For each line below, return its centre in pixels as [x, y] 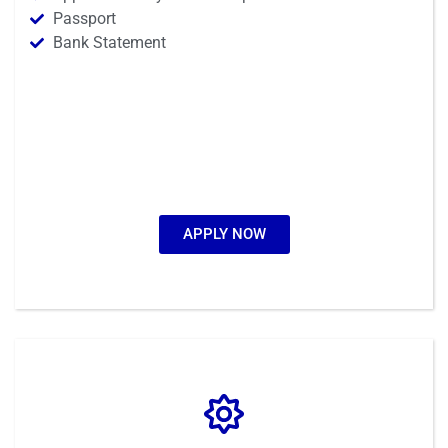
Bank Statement [109, 42]
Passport [84, 18]
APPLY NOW [224, 233]
